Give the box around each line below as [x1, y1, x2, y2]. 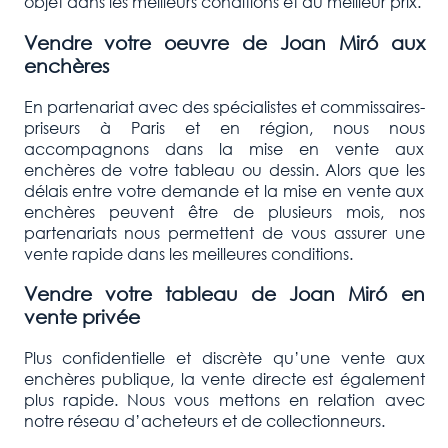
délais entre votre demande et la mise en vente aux [23, 179, 425, 201]
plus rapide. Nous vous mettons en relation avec [23, 389, 425, 411]
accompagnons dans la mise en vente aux [23, 137, 425, 159]
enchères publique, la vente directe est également [23, 368, 425, 390]
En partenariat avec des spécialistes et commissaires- [23, 95, 425, 117]
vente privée [23, 305, 140, 329]
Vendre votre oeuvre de [23, 30, 280, 54]
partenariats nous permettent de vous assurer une [23, 221, 425, 243]
